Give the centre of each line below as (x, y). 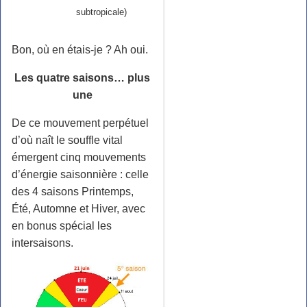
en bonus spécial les (62, 226)
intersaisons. (42, 243)
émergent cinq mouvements (79, 158)
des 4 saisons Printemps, (73, 192)
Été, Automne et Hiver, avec (78, 209)
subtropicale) (101, 12)
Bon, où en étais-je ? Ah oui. (80, 50)
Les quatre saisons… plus (82, 78)
